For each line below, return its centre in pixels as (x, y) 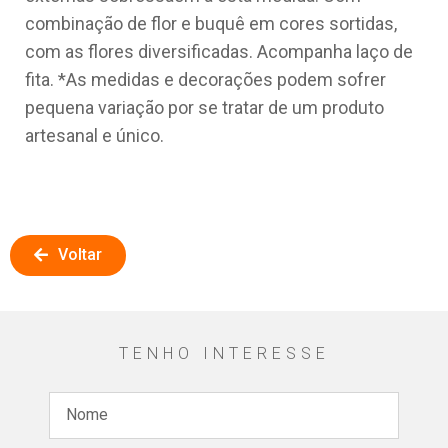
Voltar (80, 254)
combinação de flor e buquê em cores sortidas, (211, 23)
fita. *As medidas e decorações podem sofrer (205, 79)
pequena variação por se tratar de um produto (204, 107)
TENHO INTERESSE (224, 353)
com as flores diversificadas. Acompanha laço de (219, 51)
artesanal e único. (94, 135)
